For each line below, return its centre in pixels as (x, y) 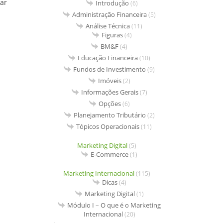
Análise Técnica (108, 26)
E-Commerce (110, 155)
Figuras (112, 35)
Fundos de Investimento (110, 69)
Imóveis (110, 81)
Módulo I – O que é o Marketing (114, 205)
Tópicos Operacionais (108, 127)
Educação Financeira (108, 58)
